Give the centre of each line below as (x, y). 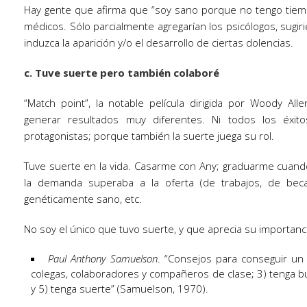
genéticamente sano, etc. (83, 199)
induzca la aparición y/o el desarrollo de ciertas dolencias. (159, 42)
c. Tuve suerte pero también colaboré (122, 73)
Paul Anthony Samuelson (103, 258)
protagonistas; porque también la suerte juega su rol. (149, 136)
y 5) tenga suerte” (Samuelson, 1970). (120, 288)
